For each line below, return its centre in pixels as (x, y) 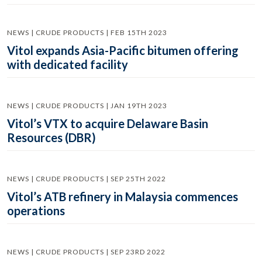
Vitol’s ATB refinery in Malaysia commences (123, 196)
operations (36, 211)
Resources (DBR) (51, 137)
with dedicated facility (68, 64)
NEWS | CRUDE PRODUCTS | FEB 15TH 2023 (87, 32)
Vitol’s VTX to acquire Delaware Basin (108, 123)
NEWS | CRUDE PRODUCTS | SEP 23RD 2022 (86, 252)
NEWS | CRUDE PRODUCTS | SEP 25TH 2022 (87, 179)
